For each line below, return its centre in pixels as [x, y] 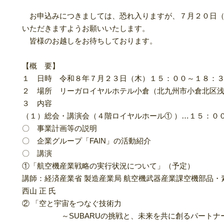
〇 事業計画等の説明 [59, 128]
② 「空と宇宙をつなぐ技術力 [72, 203]
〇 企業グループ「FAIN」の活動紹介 [86, 141]
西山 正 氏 [39, 191]
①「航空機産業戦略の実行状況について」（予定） [108, 166]
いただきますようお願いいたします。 [86, 28]
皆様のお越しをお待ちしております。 [89, 41]
